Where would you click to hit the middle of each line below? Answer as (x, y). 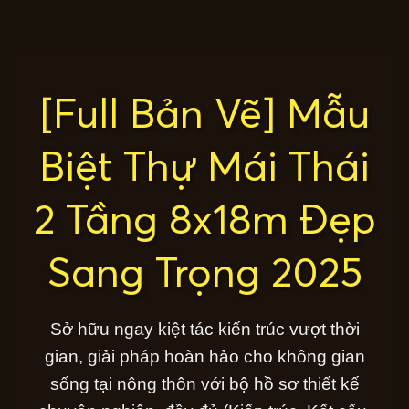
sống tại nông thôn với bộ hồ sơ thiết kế (204, 384)
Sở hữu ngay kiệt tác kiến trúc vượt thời (204, 330)
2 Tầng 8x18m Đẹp (204, 219)
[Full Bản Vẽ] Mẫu (204, 113)
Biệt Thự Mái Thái (204, 166)
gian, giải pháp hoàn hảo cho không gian (204, 357)
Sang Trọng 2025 (204, 272)
